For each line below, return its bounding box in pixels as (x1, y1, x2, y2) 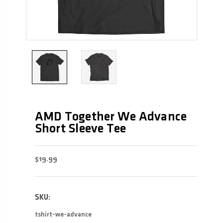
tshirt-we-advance (34, 211, 92, 218)
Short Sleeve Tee (34, 122, 126, 135)
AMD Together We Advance (34, 111, 187, 123)
